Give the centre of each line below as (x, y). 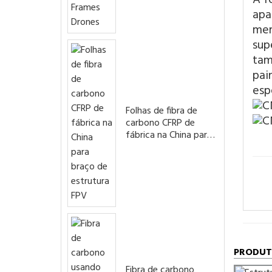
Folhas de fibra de (161, 111)
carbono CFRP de (160, 124)
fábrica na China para (169, 136)
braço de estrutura (164, 148)
